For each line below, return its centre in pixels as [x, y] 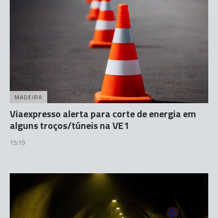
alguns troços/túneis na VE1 [69, 125]
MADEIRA [28, 97]
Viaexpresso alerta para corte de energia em [103, 113]
